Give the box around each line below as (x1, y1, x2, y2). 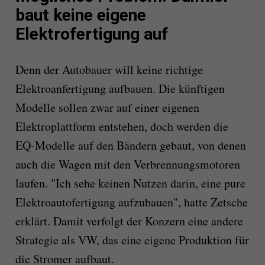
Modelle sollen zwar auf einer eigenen (15, 99, 199, 116)
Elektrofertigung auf (15, 24, 168, 44)
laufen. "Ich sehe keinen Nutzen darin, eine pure (15, 175, 245, 192)
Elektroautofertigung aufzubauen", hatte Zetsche (15, 194, 248, 211)
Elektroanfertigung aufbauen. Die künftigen (15, 80, 225, 97)
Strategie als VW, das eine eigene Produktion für (15, 232, 249, 248)
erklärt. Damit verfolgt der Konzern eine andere (15, 213, 243, 230)
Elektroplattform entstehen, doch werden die (15, 118, 228, 135)
